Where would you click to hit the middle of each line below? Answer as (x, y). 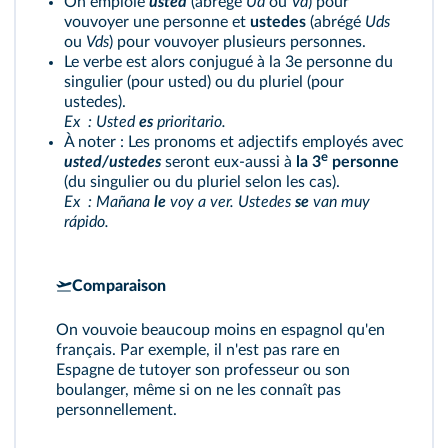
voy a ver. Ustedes (230, 202)
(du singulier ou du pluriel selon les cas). (202, 182)
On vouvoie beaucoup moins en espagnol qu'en (220, 330)
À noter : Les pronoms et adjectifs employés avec (234, 142)
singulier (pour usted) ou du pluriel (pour (204, 82)
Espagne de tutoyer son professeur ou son (203, 370)
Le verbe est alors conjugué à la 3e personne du (228, 62)
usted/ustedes (112, 162)
